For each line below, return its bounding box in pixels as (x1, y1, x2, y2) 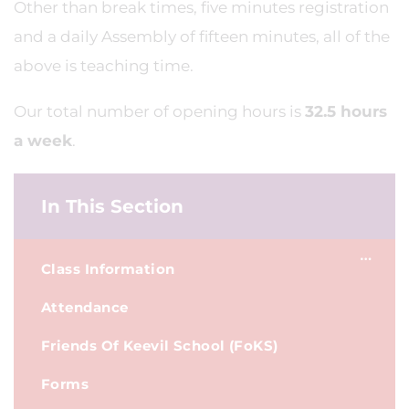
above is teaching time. (14, 57, 197, 75)
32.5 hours (305, 102, 387, 121)
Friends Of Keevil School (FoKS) (41, 337, 278, 354)
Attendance (41, 299, 129, 316)
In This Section (41, 195, 184, 217)
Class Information (41, 260, 175, 278)
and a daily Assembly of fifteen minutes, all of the (14, 27, 390, 46)
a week (14, 131, 72, 150)
